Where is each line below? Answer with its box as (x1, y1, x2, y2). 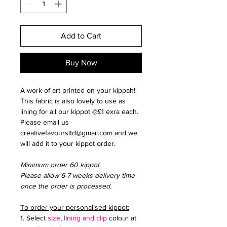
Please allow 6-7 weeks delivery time (20, 171, 135, 180)
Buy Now (65, 58, 97, 67)
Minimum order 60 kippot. (20, 161, 101, 169)
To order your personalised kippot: (20, 203, 129, 212)
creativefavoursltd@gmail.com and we (20, 129, 137, 137)
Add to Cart (61, 31, 101, 41)
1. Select (20, 214, 48, 222)
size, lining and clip (48, 214, 107, 222)
